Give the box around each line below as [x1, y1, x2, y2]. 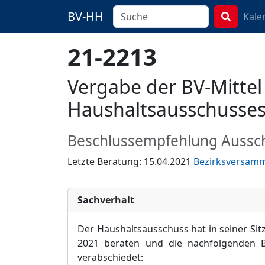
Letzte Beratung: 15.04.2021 [67, 155, 193, 168]
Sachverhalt [77, 193, 134, 206]
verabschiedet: [77, 251, 143, 264]
